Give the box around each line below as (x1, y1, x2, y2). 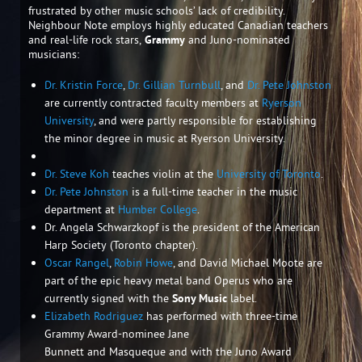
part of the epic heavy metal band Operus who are (44, 273, 293, 288)
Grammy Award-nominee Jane (44, 326, 189, 341)
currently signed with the (44, 291, 172, 305)
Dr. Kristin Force (44, 78, 123, 92)
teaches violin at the (109, 166, 217, 181)
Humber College (118, 202, 197, 217)
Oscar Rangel (44, 255, 109, 270)
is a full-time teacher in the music (128, 184, 297, 199)
